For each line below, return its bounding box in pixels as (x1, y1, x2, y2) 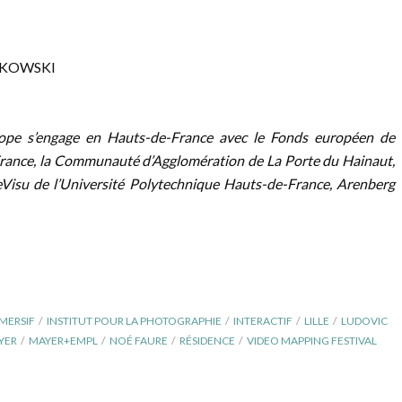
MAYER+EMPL (29, 334, 98, 347)
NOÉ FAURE (109, 334, 168, 347)
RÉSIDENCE (179, 334, 235, 347)
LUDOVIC (341, 314, 388, 328)
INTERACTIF (233, 314, 293, 328)
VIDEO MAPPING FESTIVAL (247, 334, 377, 347)
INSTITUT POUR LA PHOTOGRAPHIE (47, 314, 222, 328)
